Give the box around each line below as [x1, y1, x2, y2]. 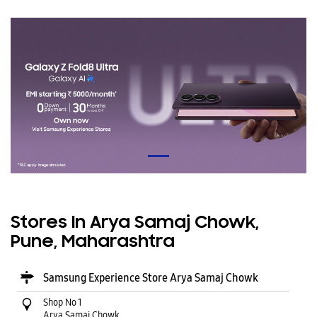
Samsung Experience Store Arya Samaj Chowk [43, 270, 258, 284]
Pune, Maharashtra [11, 232, 175, 252]
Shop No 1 [43, 295, 82, 309]
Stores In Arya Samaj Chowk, [11, 213, 259, 233]
